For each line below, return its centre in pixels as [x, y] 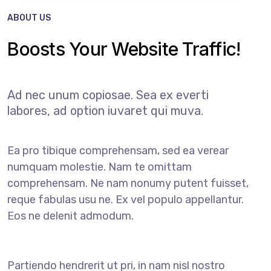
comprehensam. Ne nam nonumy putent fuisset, [128, 183]
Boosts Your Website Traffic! [124, 49]
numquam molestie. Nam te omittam [100, 167]
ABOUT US [29, 18]
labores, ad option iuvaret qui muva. [106, 110]
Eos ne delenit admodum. [71, 216]
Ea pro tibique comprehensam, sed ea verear [118, 150]
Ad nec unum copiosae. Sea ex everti [108, 95]
